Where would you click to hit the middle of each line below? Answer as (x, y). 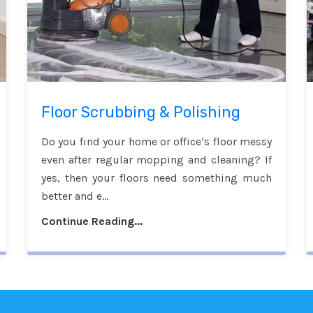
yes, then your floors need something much (156, 178)
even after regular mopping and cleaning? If (156, 160)
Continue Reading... (92, 221)
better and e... (75, 196)
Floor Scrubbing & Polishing (141, 112)
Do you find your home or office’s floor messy (156, 142)
